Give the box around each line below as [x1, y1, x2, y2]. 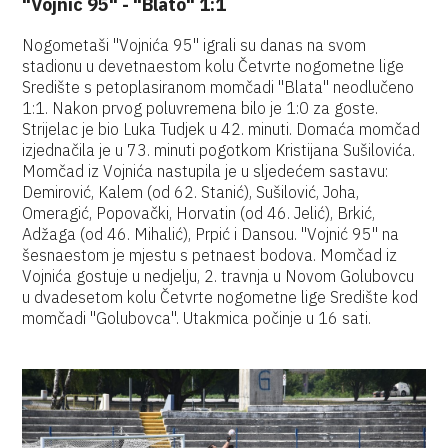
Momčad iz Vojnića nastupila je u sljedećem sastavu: [22, 161, 389, 181]
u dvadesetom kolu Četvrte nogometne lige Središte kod [22, 287, 419, 307]
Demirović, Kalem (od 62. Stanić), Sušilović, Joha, [22, 182, 360, 202]
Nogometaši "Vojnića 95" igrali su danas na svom [22, 35, 367, 55]
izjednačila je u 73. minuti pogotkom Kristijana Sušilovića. [22, 140, 416, 160]
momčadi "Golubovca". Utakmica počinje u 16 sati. [22, 308, 372, 328]
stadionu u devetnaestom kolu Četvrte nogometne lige [22, 56, 405, 76]
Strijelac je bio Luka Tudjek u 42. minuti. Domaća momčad [22, 119, 421, 139]
